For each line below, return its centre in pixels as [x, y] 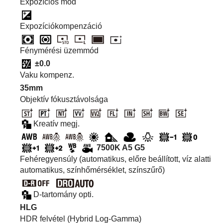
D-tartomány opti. [63, 194]
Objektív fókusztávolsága [64, 99]
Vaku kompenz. [47, 75]
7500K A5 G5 [120, 147]
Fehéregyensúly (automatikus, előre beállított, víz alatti [115, 159]
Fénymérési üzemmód [59, 50]
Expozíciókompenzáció [61, 26]
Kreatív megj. [56, 123]
